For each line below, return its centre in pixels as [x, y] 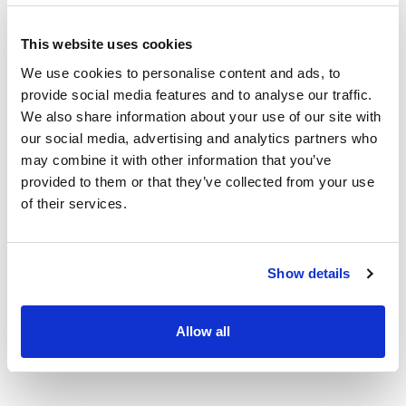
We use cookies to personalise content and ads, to [181, 72]
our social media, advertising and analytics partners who [199, 138]
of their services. [74, 203]
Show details [309, 273]
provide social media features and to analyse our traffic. [197, 94]
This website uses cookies [107, 44]
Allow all [203, 331]
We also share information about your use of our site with [201, 116]
